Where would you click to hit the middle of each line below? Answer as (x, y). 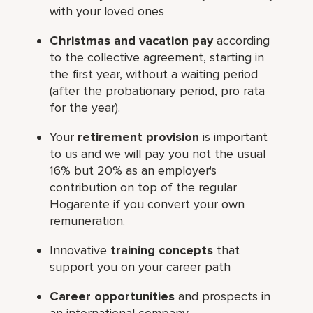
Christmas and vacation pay (132, 40)
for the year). (85, 107)
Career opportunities (112, 296)
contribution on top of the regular (144, 187)
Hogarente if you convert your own (147, 204)
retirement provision (139, 137)
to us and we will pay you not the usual (158, 153)
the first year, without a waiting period (154, 74)
